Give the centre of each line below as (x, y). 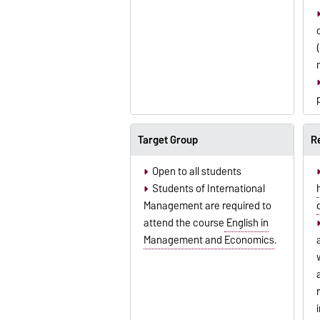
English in (246, 222)
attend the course (184, 222)
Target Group (167, 140)
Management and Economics (209, 240)
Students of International (208, 188)
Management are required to (207, 205)
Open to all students (196, 171)
